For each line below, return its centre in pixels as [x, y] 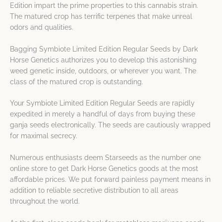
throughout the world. [45, 201]
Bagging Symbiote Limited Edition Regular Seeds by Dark [104, 49]
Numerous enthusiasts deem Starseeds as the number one [105, 158]
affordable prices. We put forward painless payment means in [110, 180]
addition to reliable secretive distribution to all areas [94, 191]
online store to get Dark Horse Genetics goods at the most [104, 169]
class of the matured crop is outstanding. [77, 82]
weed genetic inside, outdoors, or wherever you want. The [103, 71]
